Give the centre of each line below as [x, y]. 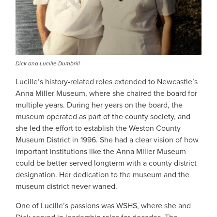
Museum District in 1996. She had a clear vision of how [107, 140]
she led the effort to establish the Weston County [98, 128]
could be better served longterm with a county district [106, 163]
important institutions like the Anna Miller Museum [101, 151]
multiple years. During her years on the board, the [99, 105]
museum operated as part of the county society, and [103, 116]
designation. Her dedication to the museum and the [102, 175]
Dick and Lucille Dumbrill [48, 63]
